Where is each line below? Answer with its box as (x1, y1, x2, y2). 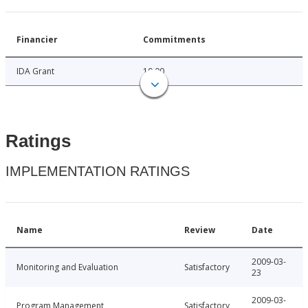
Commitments (143, 34, 206, 46)
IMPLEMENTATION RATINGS (5, 164, 190, 179)
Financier (16, 34, 58, 46)
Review (184, 224, 215, 236)
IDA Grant (16, 65, 54, 78)
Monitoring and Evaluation (16, 261, 118, 274)
